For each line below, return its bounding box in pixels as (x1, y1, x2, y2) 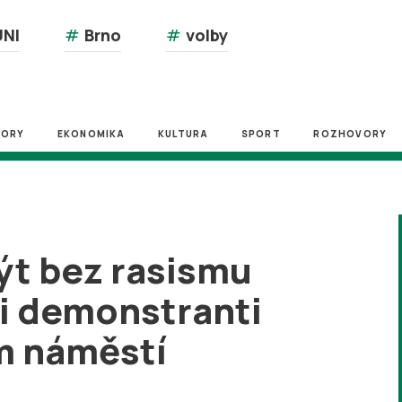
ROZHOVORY (313, 127, 388, 140)
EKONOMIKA (57, 127, 126, 140)
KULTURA (157, 127, 209, 140)
